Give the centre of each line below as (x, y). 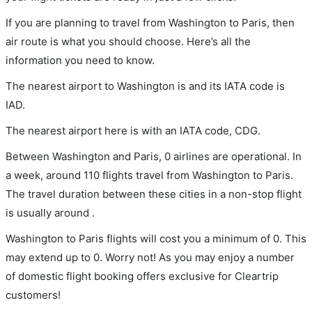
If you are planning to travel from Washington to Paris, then (150, 22)
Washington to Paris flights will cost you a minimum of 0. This (156, 238)
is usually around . (50, 212)
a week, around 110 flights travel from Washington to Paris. (149, 175)
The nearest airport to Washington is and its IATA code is (145, 86)
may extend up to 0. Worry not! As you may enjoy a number (150, 257)
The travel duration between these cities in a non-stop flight (154, 194)
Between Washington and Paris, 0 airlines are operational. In (154, 156)
